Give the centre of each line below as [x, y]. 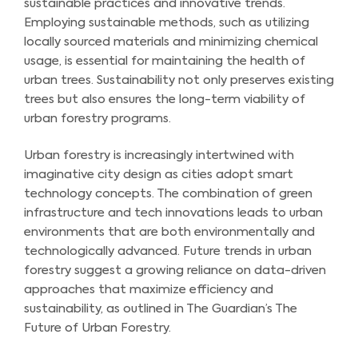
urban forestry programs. [97, 118]
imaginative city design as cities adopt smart [159, 175]
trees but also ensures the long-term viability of [165, 99]
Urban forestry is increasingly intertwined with [159, 156]
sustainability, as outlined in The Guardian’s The [161, 309]
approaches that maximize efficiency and [149, 290]
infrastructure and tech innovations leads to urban [173, 213]
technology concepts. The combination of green [168, 194]
